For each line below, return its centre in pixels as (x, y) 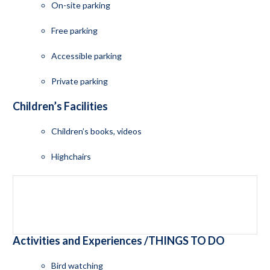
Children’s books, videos (96, 131)
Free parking (74, 30)
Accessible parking (86, 55)
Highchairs (71, 156)
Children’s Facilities (60, 106)
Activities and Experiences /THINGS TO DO (118, 240)
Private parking (79, 81)
